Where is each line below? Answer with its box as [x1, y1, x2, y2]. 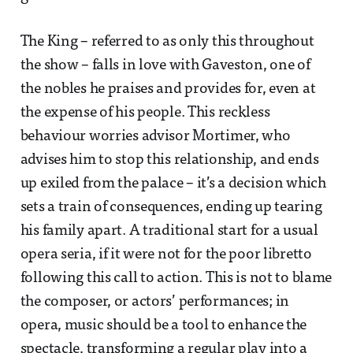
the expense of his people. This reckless [20, 105, 270, 121]
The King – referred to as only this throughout [20, 34, 314, 50]
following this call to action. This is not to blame [20, 270, 333, 286]
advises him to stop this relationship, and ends [20, 152, 319, 168]
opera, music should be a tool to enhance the [20, 318, 307, 333]
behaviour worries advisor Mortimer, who [20, 128, 291, 144]
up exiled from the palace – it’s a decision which [20, 176, 326, 191]
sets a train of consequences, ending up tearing [20, 199, 322, 215]
